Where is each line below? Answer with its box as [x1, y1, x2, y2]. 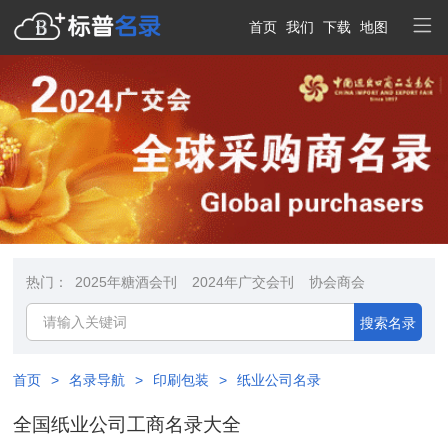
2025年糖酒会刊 [75, 274, 178, 291]
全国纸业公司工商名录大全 [13, 414, 242, 436]
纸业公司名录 [237, 372, 322, 389]
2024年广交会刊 [192, 274, 295, 291]
